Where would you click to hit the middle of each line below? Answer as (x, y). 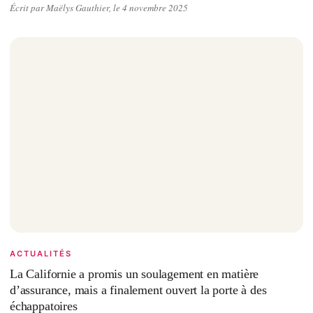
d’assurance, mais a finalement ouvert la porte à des (138, 290)
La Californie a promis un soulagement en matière (134, 274)
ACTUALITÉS (41, 254)
